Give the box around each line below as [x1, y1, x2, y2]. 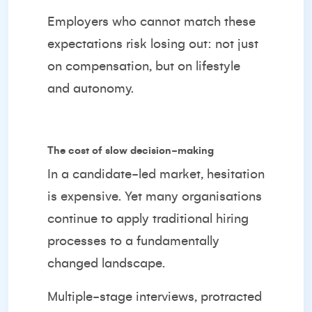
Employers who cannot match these [47, 15, 256, 29]
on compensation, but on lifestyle [47, 59, 240, 73]
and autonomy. [47, 81, 134, 95]
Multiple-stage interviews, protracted [47, 290, 262, 304]
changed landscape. [47, 256, 165, 270]
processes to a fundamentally [47, 234, 219, 248]
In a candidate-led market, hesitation [47, 167, 265, 181]
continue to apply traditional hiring [47, 212, 249, 226]
